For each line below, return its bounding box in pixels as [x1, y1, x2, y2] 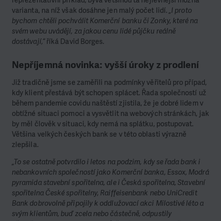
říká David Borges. [44, 37, 105, 47]
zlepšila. [12, 140, 38, 150]
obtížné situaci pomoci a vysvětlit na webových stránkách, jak [12, 109, 209, 119]
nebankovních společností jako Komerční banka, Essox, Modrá [12, 167, 209, 178]
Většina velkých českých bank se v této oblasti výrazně [12, 129, 187, 140]
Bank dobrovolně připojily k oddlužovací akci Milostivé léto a [12, 198, 204, 209]
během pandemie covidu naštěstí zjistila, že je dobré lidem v [12, 98, 203, 109]
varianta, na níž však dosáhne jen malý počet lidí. [12, 5, 169, 16]
